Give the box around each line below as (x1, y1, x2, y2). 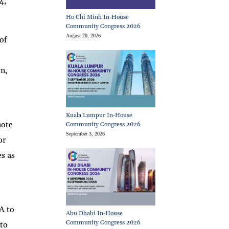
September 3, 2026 (66, 130, 105, 136)
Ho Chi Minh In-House (66, 13, 129, 21)
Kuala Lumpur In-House (66, 111, 133, 119)
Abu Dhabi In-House (66, 209, 123, 217)
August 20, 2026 (66, 32, 101, 38)
